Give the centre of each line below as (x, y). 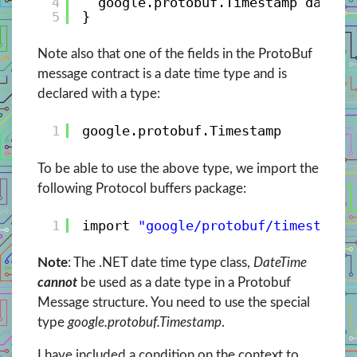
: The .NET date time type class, (161, 262)
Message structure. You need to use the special (174, 302)
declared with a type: (99, 94)
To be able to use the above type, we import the (178, 168)
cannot (57, 282)
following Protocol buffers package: (142, 188)
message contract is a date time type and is (162, 74)
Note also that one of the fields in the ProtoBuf (175, 54)
